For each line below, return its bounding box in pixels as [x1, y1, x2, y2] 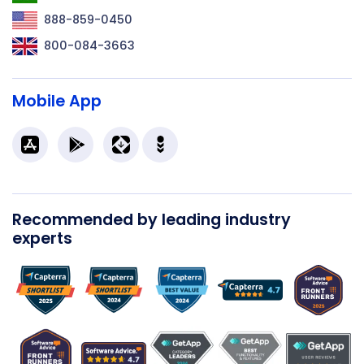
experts [12, 227, 72, 250]
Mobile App [12, 90, 102, 113]
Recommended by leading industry [12, 209, 291, 232]
